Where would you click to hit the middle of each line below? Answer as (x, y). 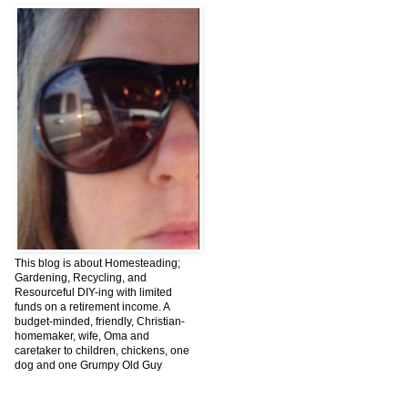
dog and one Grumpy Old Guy (88, 366)
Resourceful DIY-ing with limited (93, 293)
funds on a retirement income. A (92, 307)
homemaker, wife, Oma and (82, 337)
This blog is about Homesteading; (97, 264)
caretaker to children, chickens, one (102, 351)
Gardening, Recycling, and (81, 278)
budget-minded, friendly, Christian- (100, 322)
